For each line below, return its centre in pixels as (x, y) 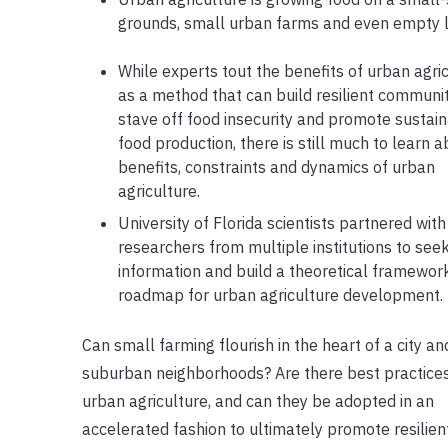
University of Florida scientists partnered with (281, 222)
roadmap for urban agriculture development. (280, 294)
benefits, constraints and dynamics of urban (276, 166)
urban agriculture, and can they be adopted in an (257, 400)
